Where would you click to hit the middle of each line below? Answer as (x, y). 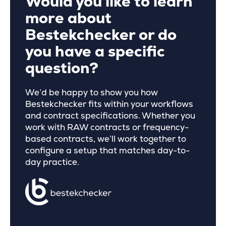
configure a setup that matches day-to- (107, 151)
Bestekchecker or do (101, 35)
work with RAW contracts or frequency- (107, 128)
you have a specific (95, 52)
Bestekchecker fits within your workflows (109, 104)
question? (62, 69)
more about (68, 19)
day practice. (52, 162)
